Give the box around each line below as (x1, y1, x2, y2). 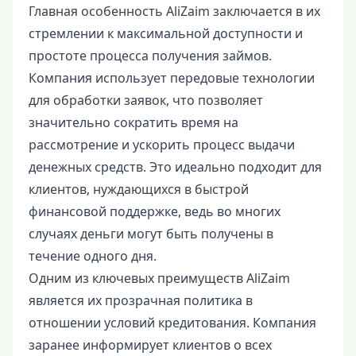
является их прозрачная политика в (29, 292, 253, 309)
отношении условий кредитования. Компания (29, 314, 316, 331)
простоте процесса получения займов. (29, 47, 272, 64)
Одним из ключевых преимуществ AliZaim (29, 269, 290, 287)
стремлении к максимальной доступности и (29, 25, 303, 42)
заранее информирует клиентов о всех (29, 336, 272, 354)
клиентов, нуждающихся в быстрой (29, 180, 249, 198)
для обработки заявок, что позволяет (29, 91, 263, 109)
